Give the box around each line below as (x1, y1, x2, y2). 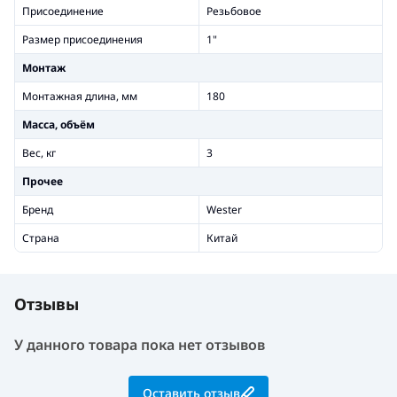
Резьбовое (206, 3, 261, 19)
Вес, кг (22, 144, 56, 160)
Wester (206, 201, 242, 217)
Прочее (22, 173, 63, 189)
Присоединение (22, 3, 104, 19)
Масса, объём (22, 116, 95, 132)
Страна (22, 230, 59, 245)
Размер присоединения (22, 31, 143, 47)
